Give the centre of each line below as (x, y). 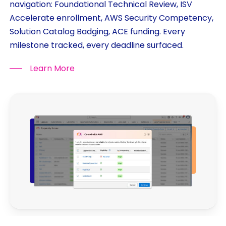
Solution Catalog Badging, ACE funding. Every (97, 31)
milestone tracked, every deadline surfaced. (96, 45)
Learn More (52, 68)
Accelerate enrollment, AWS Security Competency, (111, 18)
